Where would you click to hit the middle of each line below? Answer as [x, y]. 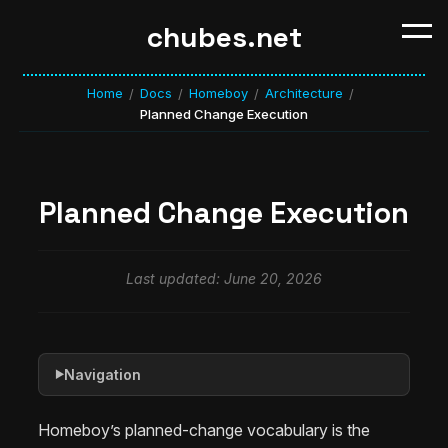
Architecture [304, 93]
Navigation [102, 374]
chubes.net [224, 37]
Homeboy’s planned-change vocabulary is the [204, 429]
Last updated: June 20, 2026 [224, 278]
